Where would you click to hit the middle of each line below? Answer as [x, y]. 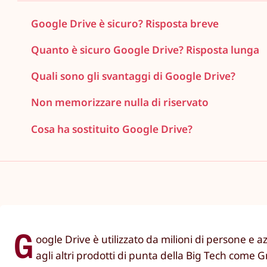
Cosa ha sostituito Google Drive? [112, 129]
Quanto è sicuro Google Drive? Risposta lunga [145, 49]
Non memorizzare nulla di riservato [120, 103]
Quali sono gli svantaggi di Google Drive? [133, 76]
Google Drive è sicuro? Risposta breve [125, 23]
